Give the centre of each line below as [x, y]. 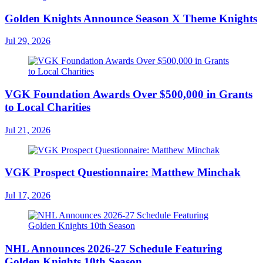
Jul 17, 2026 [28, 195]
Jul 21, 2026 [28, 130]
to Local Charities [48, 107]
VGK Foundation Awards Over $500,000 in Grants [129, 94]
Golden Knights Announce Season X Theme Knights [131, 18]
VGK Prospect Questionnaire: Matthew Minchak [123, 173]
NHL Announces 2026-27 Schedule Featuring [114, 248]
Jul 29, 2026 [28, 41]
